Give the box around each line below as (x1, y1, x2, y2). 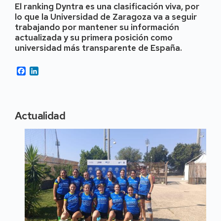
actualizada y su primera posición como (15, 32, 173, 43)
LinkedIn (38, 65, 67, 76)
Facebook (26, 65, 59, 76)
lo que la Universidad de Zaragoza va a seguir (15, 11, 197, 23)
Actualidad (15, 109, 65, 123)
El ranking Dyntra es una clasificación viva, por (15, 1, 199, 12)
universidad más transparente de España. (15, 42, 182, 54)
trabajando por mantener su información (15, 22, 179, 33)
